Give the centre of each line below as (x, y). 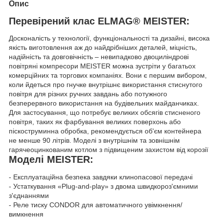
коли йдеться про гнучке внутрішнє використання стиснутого (106, 85)
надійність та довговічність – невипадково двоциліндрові (99, 57)
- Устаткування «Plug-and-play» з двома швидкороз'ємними (103, 186)
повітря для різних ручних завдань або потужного (88, 94)
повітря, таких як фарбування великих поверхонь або (95, 122)
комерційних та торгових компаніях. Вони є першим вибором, (108, 76)
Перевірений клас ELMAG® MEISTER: (99, 21)
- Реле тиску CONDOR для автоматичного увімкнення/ (96, 205)
